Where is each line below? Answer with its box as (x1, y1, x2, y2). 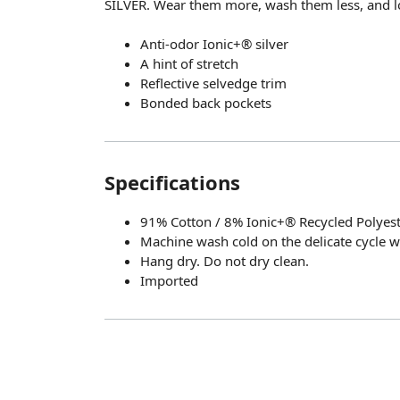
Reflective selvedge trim (140, 74, 287, 92)
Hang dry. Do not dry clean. (140, 252, 309, 270)
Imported (140, 271, 198, 289)
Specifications (104, 169, 240, 196)
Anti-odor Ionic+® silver (140, 35, 288, 53)
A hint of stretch (140, 54, 238, 72)
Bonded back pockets (140, 94, 271, 112)
